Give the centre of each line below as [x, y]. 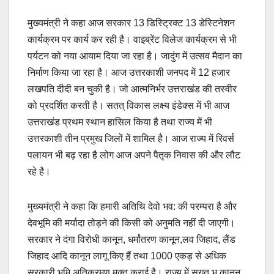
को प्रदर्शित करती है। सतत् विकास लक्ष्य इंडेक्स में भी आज [128, 106]
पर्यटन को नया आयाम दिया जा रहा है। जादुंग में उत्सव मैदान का [135, 56]
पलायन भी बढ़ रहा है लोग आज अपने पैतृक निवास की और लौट [134, 155]
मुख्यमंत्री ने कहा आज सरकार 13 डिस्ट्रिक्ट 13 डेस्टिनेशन [131, 23]
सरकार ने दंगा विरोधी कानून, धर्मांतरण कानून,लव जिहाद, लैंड [131, 240]
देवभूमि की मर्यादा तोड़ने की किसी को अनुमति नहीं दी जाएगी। [131, 223]
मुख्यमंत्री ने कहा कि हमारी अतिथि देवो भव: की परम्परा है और [132, 207]
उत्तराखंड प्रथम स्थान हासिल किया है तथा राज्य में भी [120, 122]
